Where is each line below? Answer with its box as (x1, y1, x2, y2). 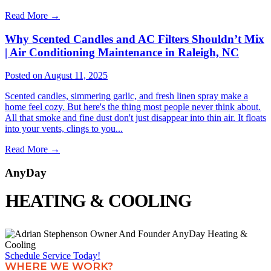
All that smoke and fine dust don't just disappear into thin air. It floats (5, 113, 266, 123)
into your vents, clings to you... (5, 123, 123, 134)
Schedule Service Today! (5, 250, 100, 261)
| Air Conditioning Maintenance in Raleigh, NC (5, 45, 239, 59)
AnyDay (5, 166, 47, 179)
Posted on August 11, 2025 (5, 70, 108, 81)
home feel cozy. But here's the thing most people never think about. (5, 102, 261, 113)
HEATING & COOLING (5, 190, 192, 211)
